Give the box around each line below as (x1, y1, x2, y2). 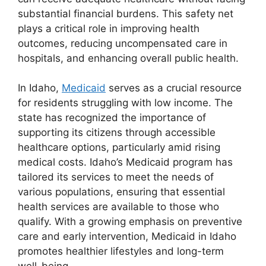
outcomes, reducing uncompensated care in (18, 37, 227, 49)
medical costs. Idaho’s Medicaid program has (18, 156, 233, 169)
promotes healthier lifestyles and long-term (18, 245, 224, 258)
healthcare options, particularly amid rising (18, 141, 220, 154)
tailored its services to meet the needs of (18, 171, 214, 183)
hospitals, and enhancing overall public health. (18, 52, 239, 64)
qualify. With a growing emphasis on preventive (18, 216, 242, 228)
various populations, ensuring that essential (18, 186, 225, 198)
